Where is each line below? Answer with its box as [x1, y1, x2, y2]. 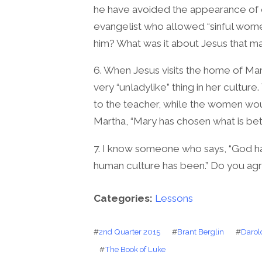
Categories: [94, 192, 155, 204]
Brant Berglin [177, 227, 224, 237]
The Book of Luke [105, 244, 166, 254]
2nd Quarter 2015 [99, 227, 160, 237]
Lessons [155, 192, 193, 204]
